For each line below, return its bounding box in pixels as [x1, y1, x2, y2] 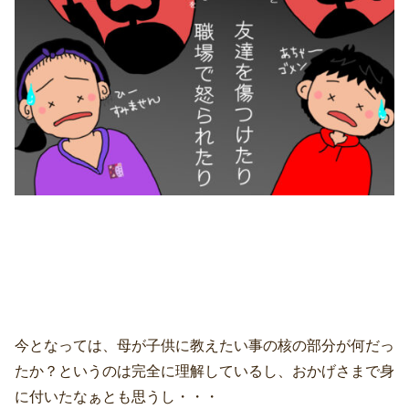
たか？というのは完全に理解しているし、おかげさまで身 [15, 363, 394, 380]
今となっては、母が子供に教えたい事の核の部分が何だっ [15, 338, 394, 354]
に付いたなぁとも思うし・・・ [15, 389, 219, 405]
